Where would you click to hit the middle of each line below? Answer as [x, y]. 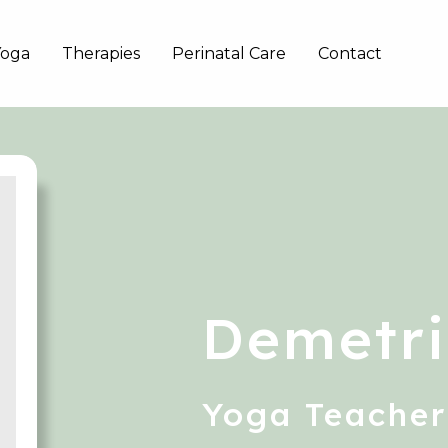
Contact [350, 53]
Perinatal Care [229, 53]
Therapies [101, 53]
